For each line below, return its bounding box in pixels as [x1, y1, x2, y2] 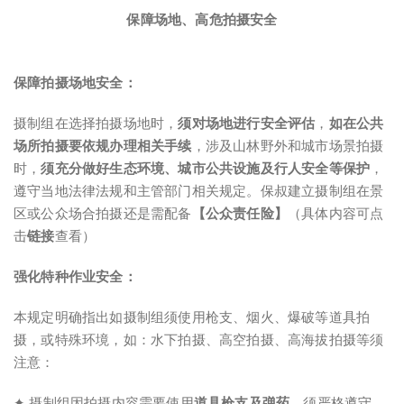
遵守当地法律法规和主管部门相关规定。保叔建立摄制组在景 [14, 181, 384, 200]
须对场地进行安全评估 [178, 114, 316, 133]
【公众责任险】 [191, 204, 289, 223]
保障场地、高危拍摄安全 [126, 10, 278, 29]
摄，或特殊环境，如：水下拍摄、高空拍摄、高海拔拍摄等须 [14, 330, 384, 349]
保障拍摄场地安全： [14, 73, 137, 92]
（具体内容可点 [288, 204, 384, 223]
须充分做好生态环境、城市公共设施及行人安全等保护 [41, 159, 371, 178]
